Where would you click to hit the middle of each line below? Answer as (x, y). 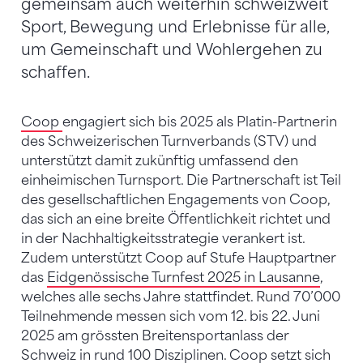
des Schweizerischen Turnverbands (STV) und (169, 142)
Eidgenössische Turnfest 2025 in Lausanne (184, 278)
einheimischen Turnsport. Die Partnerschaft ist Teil (181, 181)
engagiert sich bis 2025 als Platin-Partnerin (200, 122)
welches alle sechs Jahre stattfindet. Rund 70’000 (181, 297)
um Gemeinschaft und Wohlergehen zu (172, 49)
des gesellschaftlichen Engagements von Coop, (175, 200)
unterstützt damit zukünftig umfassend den (160, 161)
